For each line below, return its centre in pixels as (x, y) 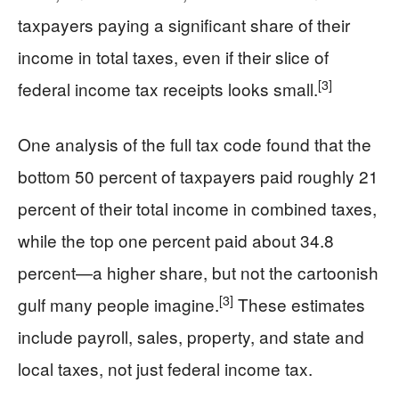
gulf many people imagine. (118, 304)
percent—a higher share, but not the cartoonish (198, 272)
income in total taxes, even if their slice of (173, 57)
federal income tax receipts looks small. (168, 89)
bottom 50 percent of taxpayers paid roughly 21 (198, 176)
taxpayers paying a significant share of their (184, 24)
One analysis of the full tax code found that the (195, 144)
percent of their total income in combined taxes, (197, 208)
